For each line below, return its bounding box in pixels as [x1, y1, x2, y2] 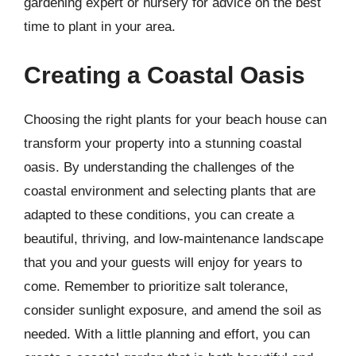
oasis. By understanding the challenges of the [24, 160, 294, 175]
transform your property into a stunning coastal [24, 136, 302, 151]
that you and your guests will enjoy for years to [24, 255, 302, 270]
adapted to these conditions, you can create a [24, 207, 294, 222]
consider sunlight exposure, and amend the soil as [24, 303, 322, 318]
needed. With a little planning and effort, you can [24, 327, 310, 342]
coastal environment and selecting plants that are [24, 184, 315, 199]
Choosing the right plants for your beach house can [24, 112, 327, 127]
